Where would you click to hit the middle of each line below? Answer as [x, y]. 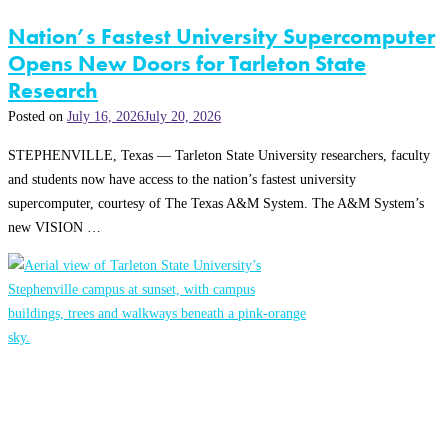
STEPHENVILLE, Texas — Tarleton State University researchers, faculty [219, 154]
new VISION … [54, 226]
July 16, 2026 [105, 116]
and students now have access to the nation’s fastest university [182, 178]
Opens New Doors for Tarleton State [187, 64]
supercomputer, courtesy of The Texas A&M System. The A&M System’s [216, 202]
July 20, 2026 [182, 116]
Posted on [37, 116]
